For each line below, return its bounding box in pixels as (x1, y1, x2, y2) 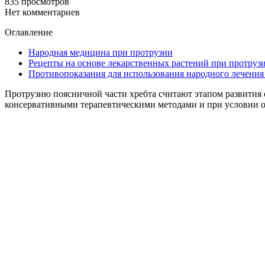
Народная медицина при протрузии (28, 47, 173, 57)
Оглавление (5, 27, 53, 37)
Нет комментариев (5, 7, 80, 17)
